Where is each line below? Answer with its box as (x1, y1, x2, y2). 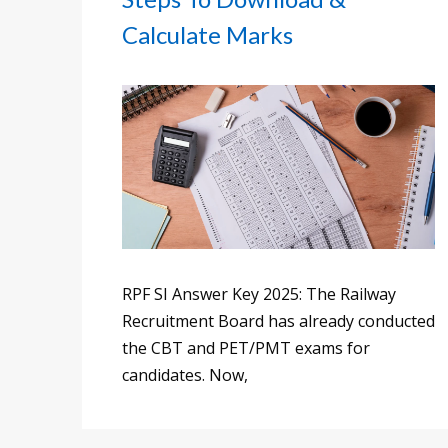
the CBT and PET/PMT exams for (122, 336, 370, 359)
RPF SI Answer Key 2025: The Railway (122, 282, 396, 305)
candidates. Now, (122, 363, 248, 386)
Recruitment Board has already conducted (122, 309, 435, 332)
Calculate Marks (122, 20, 293, 49)
